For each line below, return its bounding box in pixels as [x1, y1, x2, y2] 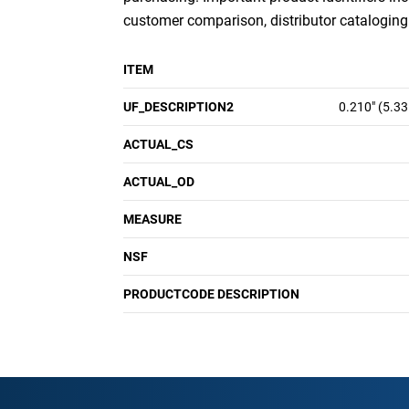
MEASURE [123, 212, 182, 226]
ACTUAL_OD [123, 174, 194, 189]
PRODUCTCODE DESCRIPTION [123, 287, 299, 301]
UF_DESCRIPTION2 [123, 100, 234, 114]
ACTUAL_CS [123, 137, 194, 152]
